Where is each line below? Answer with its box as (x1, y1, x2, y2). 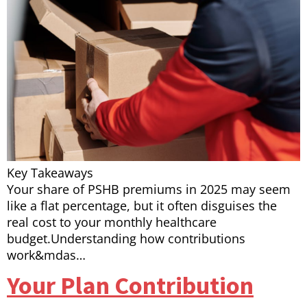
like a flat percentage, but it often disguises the (7, 197, 277, 214)
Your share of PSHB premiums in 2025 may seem (7, 181, 291, 198)
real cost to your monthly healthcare (7, 214, 217, 231)
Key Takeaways (7, 164, 93, 182)
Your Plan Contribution (7, 270, 254, 302)
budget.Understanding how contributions (7, 230, 245, 247)
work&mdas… (7, 247, 86, 264)
